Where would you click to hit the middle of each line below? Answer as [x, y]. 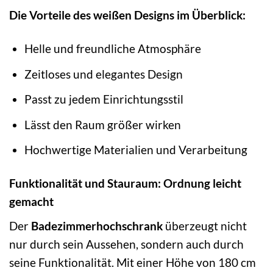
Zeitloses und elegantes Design [103, 74]
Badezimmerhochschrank [97, 225]
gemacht [31, 202]
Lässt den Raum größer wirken [102, 124]
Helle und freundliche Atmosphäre [112, 49]
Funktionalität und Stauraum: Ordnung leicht [125, 183]
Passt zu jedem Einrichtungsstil [104, 99]
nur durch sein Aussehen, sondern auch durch [126, 244]
